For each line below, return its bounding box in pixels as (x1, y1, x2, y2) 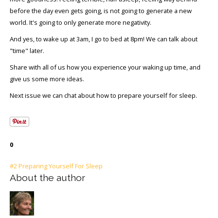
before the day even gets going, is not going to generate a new (10, 6, 192, 15)
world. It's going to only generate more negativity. (10, 18, 151, 27)
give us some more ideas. (10, 74, 84, 83)
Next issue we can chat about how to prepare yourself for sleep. (10, 91, 197, 100)
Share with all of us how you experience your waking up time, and (10, 62, 200, 72)
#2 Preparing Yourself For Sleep (10, 161, 103, 170)
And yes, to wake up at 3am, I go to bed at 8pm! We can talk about (10, 34, 198, 43)
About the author (10, 172, 85, 183)
